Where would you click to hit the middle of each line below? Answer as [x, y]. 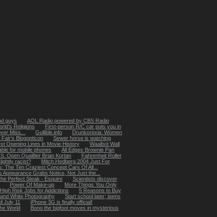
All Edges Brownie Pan [88, 149]
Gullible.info [49, 132]
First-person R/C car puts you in [83, 126]
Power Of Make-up [32, 184]
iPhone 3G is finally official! [62, 202]
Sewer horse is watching [82, 138]
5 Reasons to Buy [100, 190]
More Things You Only [90, 184]
